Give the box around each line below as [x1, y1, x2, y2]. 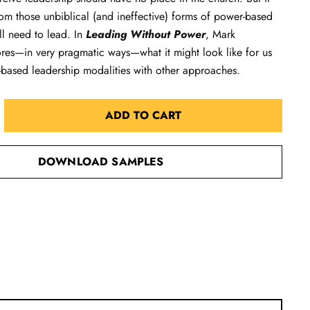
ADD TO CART [104, 107, 182, 123]
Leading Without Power [86, 26, 206, 42]
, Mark [206, 26, 236, 42]
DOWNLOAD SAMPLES [37, 154, 164, 170]
